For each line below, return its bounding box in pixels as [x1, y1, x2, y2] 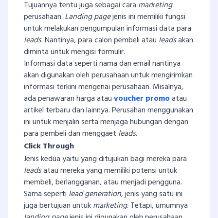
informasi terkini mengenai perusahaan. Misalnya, [24, 80, 183, 93]
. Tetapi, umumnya [127, 199, 188, 212]
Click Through [24, 140, 74, 153]
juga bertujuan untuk [24, 199, 93, 212]
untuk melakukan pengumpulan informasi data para [24, 22, 191, 35]
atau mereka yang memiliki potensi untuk [43, 164, 177, 177]
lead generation [69, 187, 121, 200]
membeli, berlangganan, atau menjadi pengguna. [24, 176, 182, 189]
